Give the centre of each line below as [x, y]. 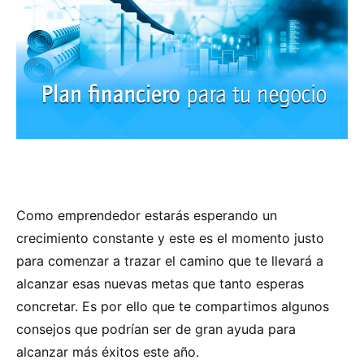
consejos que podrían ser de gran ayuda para [156, 329]
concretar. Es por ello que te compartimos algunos [173, 306]
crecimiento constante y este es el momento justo [170, 238]
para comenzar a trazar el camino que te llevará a [170, 260]
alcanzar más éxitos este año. [108, 351]
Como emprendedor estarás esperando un [147, 215]
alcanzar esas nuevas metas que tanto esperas [160, 283]
